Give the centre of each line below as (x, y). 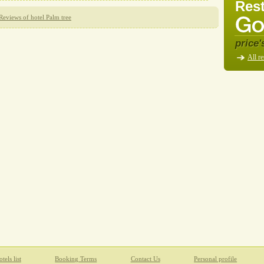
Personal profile (216, 259)
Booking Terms (76, 259)
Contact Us (145, 259)
